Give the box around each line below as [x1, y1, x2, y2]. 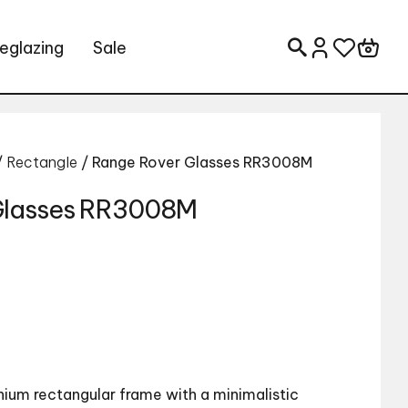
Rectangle [6, 153, 77, 172]
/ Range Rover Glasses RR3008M [77, 153, 312, 172]
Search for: [304, 46, 382, 66]
